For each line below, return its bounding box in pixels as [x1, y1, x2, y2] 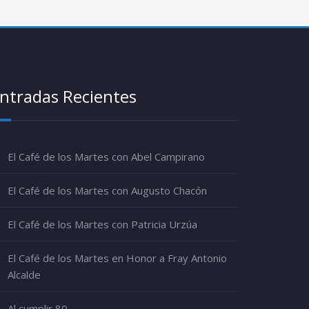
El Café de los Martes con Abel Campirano [8, 150, 205, 163]
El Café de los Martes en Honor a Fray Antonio [8, 251, 227, 265]
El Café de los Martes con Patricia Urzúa [8, 217, 197, 231]
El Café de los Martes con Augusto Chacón [8, 183, 207, 197]
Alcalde [8, 268, 41, 281]
